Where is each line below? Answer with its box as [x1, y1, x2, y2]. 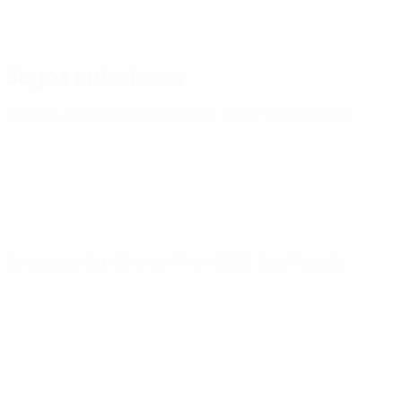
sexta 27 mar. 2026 [133, 103, 258, 123]
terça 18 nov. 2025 [133, 251, 252, 271]
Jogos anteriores [7, 61, 183, 91]
